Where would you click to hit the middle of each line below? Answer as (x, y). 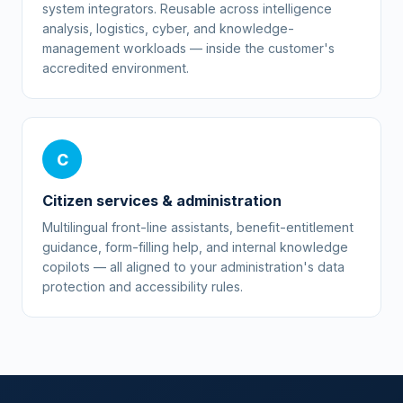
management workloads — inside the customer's (188, 48)
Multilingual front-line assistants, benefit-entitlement (198, 227)
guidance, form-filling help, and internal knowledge (195, 247)
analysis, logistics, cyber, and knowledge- (168, 28)
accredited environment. (116, 68)
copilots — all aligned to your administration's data (193, 267)
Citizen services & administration (162, 201)
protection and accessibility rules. (143, 287)
